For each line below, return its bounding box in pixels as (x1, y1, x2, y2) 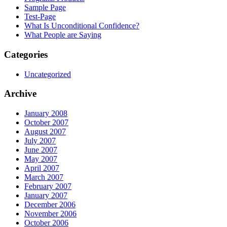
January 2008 (24, 109, 67, 118)
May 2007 (24, 155, 57, 164)
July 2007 (24, 136, 56, 145)
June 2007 (24, 145, 57, 155)
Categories (4, 49, 48, 60)
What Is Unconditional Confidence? (24, 21, 139, 30)
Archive (4, 88, 36, 99)
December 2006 (24, 200, 75, 209)
